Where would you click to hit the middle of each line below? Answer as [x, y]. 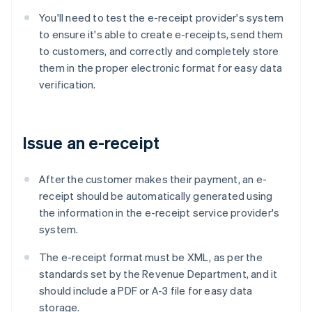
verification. [68, 85]
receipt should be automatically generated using [156, 196]
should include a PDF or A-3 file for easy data [146, 291]
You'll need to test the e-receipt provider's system [162, 18]
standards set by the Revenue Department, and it [158, 274]
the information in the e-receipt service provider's [159, 213]
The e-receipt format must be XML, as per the [151, 257]
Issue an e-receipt [91, 143]
